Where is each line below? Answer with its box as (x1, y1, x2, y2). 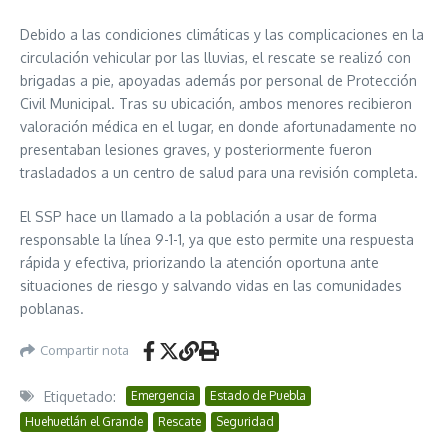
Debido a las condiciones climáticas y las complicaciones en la (20, 25, 424, 43)
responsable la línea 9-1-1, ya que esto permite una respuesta (20, 230, 414, 248)
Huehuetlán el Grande (25, 413, 143, 429)
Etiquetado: (44, 387, 116, 405)
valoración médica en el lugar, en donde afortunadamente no (20, 117, 417, 135)
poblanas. (20, 299, 84, 317)
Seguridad (216, 413, 274, 429)
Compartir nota (40, 342, 129, 359)
